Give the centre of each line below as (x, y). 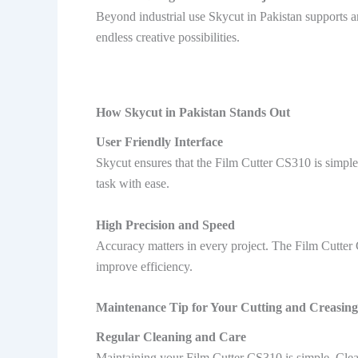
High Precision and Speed (165, 225)
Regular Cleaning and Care (171, 337)
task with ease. (133, 184)
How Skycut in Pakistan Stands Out (193, 112)
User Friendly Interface (159, 142)
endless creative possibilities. (168, 38)
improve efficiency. (144, 266)
